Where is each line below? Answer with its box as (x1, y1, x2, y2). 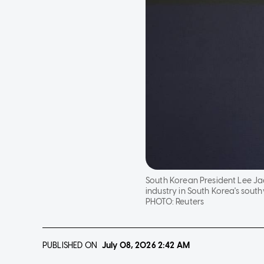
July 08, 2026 (101, 240, 156, 251)
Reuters (176, 197, 204, 207)
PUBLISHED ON (42, 240, 97, 251)
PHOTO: (146, 197, 176, 207)
